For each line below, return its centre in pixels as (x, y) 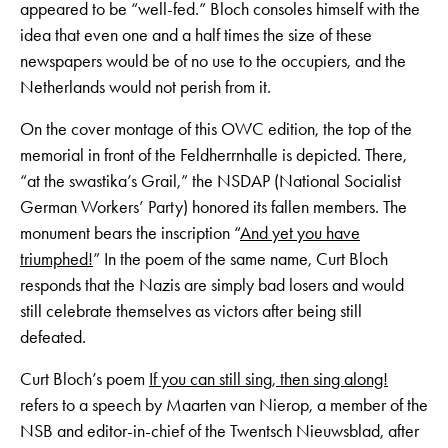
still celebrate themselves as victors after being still (191, 311)
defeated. (53, 337)
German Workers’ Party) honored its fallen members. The (213, 207)
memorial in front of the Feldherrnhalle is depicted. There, (213, 155)
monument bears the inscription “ (130, 233)
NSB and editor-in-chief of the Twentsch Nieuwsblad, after (219, 431)
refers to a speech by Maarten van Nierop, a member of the (224, 405)
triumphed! (56, 259)
